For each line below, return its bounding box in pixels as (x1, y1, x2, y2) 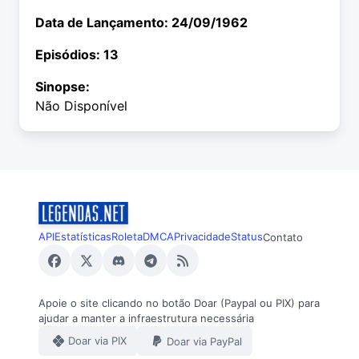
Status (231, 230, 263, 244)
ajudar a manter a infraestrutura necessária (38, 312, 254, 325)
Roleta (111, 230, 143, 244)
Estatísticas (54, 230, 111, 244)
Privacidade (174, 230, 231, 244)
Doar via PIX (68, 334, 127, 348)
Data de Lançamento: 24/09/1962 (35, 14, 248, 31)
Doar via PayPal (167, 334, 242, 348)
